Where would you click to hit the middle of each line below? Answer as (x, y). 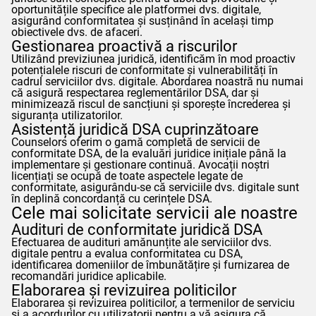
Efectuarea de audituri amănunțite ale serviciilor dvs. (141, 242)
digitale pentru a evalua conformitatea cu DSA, (127, 253)
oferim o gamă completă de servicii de (163, 142)
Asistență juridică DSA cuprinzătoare (135, 129)
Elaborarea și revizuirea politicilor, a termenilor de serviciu (153, 303)
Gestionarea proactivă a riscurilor (124, 45)
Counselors (39, 142)
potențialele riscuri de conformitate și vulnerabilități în (145, 70)
